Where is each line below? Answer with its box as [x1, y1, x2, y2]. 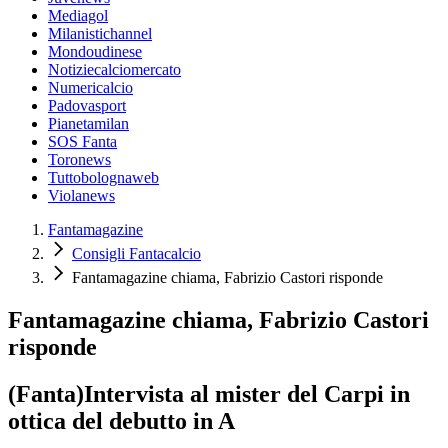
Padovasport [48, 97, 126, 115]
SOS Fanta [48, 133, 117, 151]
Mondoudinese [48, 43, 142, 61]
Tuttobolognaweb [48, 169, 159, 187]
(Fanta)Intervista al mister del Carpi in [8, 380, 410, 407]
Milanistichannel [48, 25, 152, 43]
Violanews [48, 187, 115, 205]
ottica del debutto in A [8, 407, 235, 434]
